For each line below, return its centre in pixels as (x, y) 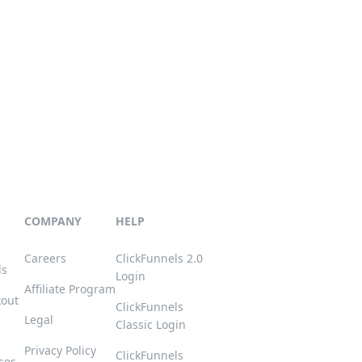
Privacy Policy (60, 350)
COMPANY (53, 221)
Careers (45, 258)
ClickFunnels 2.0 (159, 258)
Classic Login (151, 324)
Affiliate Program (70, 289)
